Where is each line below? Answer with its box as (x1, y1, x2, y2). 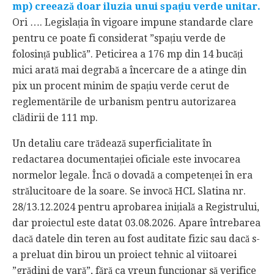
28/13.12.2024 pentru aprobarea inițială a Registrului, (12, 201, 259, 213)
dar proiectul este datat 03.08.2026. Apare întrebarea (12, 217, 261, 229)
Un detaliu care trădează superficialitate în (12, 137, 212, 149)
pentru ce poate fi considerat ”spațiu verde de (12, 32, 226, 44)
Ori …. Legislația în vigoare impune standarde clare (12, 16, 253, 28)
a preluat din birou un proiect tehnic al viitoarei (12, 248, 237, 261)
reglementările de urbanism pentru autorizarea (12, 95, 236, 108)
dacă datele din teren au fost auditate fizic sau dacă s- (12, 232, 260, 245)
